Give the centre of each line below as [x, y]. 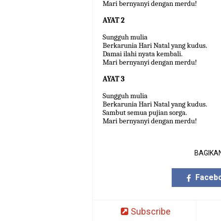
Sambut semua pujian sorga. [145, 112]
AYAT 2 [114, 20]
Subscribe [150, 212]
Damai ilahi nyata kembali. [143, 54]
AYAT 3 [114, 79]
